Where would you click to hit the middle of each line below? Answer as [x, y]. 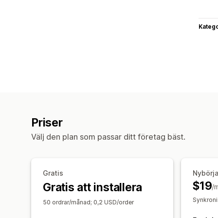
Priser [47, 122]
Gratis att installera [93, 187]
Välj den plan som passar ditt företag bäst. [108, 136]
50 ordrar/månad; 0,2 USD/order [88, 202]
